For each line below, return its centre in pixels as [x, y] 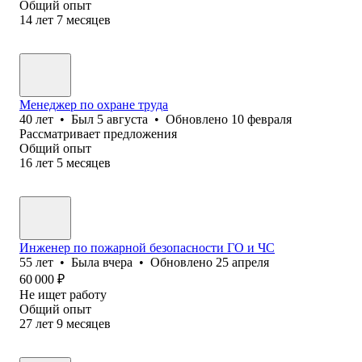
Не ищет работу [63, 294]
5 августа [122, 119]
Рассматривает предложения [98, 133]
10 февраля [261, 119]
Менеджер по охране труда [94, 104]
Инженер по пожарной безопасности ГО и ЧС [147, 247]
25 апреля [242, 262]
